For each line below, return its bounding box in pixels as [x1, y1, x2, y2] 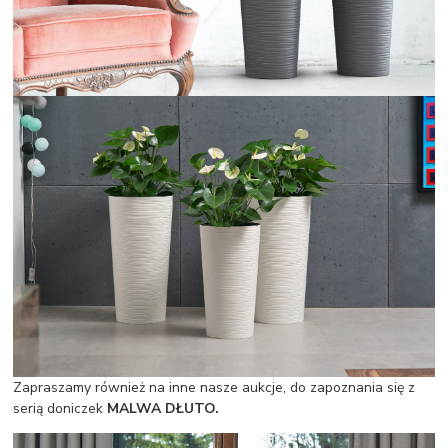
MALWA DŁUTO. [103, 398, 220, 418]
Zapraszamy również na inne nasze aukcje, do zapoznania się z [13, 377, 416, 397]
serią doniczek [13, 398, 104, 418]
